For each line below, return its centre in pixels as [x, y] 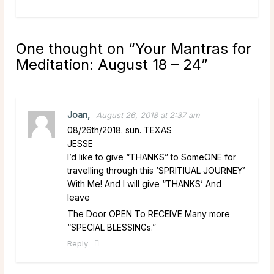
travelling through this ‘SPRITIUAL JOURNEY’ [156, 170]
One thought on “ [76, 48]
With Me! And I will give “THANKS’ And [144, 183]
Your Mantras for [193, 48]
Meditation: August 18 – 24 [109, 64]
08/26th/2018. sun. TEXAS [120, 130]
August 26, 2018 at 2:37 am [148, 115]
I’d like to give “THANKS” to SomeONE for [152, 157]
